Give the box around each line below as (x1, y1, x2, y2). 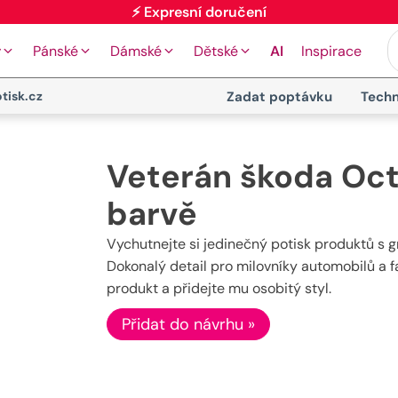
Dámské (110, 41, 162, 60)
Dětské (194, 41, 238, 60)
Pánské (33, 41, 78, 60)
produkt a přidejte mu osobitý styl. (106, 279, 331, 298)
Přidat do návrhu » (121, 314, 255, 335)
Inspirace (301, 41, 362, 60)
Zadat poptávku (226, 88, 332, 106)
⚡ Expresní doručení (131, 24, 267, 44)
